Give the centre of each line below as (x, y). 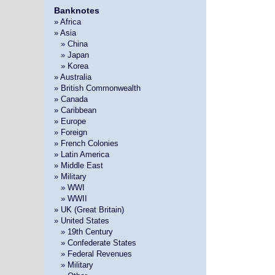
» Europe (70, 121)
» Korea (74, 66)
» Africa (67, 21)
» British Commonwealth (97, 88)
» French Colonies (86, 143)
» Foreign (70, 132)
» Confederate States (98, 242)
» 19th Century (87, 231)
